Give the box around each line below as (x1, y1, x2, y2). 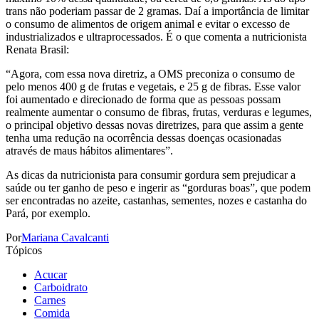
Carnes (34, 293, 66, 306)
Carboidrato (34, 281, 88, 293)
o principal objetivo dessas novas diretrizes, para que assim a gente (6, 118, 303, 131)
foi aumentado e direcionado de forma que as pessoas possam (6, 93, 281, 105)
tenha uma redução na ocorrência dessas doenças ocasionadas (6, 131, 281, 144)
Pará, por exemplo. (6, 206, 90, 219)
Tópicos (6, 244, 42, 256)
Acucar (34, 268, 67, 281)
